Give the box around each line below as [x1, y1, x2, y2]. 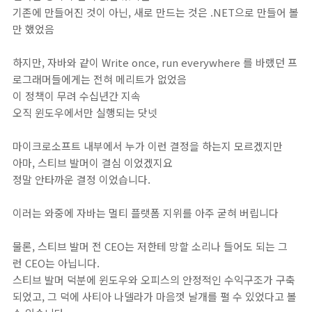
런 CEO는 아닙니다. [13, 255, 100, 270]
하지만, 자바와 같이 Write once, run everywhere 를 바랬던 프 [13, 54, 297, 70]
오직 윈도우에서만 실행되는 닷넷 [13, 104, 157, 120]
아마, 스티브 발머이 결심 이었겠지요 [13, 155, 173, 170]
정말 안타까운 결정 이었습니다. [13, 171, 150, 187]
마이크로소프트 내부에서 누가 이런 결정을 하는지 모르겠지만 [13, 138, 283, 153]
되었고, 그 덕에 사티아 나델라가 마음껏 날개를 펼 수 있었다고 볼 [13, 288, 297, 304]
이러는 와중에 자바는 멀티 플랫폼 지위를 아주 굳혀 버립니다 [13, 205, 279, 220]
